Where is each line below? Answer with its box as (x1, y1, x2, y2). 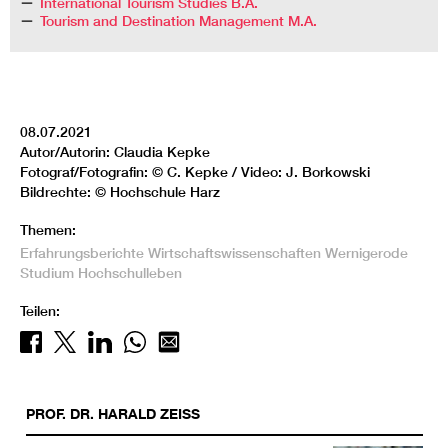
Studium (20, 264, 74, 283)
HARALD (98, 405, 156, 423)
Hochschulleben (78, 264, 182, 283)
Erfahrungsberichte (20, 244, 144, 263)
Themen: (20, 221, 76, 240)
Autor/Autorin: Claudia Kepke (20, 143, 210, 162)
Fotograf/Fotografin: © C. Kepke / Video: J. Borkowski (20, 163, 370, 182)
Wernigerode (325, 244, 408, 263)
